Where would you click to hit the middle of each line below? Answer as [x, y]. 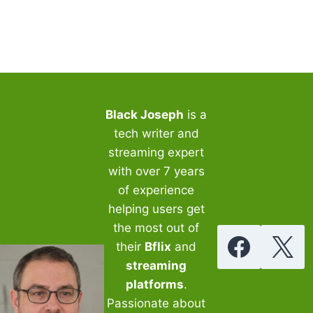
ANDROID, [102, 58]
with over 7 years [156, 171]
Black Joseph [145, 114]
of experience [156, 190]
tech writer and [156, 133]
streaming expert [156, 152]
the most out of [156, 227]
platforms [154, 284]
